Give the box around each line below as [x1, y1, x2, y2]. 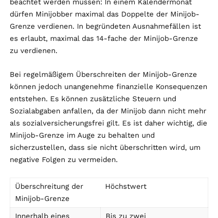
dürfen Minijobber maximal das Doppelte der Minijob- [10, 10, 200, 19]
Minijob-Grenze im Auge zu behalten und [10, 131, 155, 140]
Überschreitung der [15, 182, 83, 191]
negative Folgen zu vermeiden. [10, 155, 118, 164]
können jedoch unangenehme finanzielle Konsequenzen [10, 82, 207, 91]
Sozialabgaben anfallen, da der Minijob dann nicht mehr [10, 107, 206, 116]
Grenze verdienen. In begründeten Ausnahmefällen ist [10, 22, 201, 31]
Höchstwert [105, 182, 146, 191]
